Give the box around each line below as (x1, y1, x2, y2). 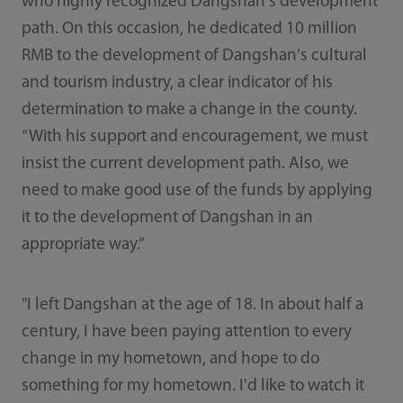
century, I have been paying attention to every (21, 324, 352, 342)
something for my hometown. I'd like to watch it (21, 378, 364, 396)
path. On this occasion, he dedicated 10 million (21, 21, 357, 39)
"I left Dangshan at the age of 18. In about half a (21, 297, 363, 315)
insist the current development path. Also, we (21, 156, 349, 174)
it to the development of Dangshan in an (21, 210, 313, 228)
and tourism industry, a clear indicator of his (21, 75, 333, 93)
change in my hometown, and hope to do (21, 351, 319, 369)
